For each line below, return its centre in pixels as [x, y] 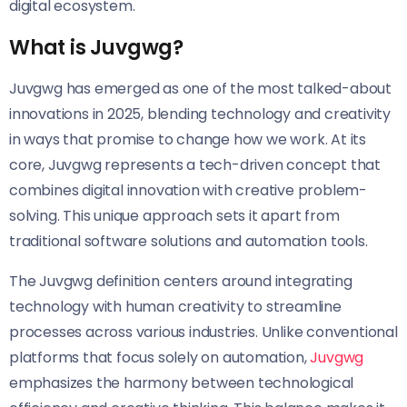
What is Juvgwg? [96, 48]
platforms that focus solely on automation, [160, 358]
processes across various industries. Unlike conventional [203, 333]
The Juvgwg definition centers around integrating [181, 282]
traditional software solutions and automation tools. [189, 242]
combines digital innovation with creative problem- [188, 191]
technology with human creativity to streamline [175, 307]
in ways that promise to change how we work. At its [188, 140]
